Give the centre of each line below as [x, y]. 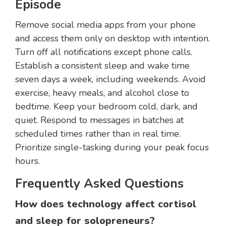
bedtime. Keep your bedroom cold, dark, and [106, 107]
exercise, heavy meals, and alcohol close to [102, 93]
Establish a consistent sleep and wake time [102, 66]
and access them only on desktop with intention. [112, 39]
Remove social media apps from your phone [105, 25]
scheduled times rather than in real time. [98, 134]
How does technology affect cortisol [106, 204]
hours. [27, 161]
